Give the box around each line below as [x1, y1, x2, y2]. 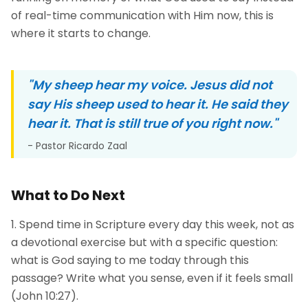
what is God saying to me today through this [11, 252, 249, 268]
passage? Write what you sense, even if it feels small [11, 270, 293, 286]
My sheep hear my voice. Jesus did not [32, 76, 272, 93]
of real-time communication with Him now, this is [11, 8, 274, 23]
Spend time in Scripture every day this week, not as [19, 217, 294, 232]
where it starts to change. [11, 25, 151, 41]
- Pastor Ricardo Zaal [27, 139, 127, 153]
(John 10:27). [11, 288, 78, 304]
